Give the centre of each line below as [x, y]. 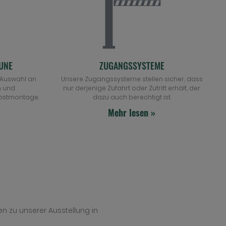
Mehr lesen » [132, 112]
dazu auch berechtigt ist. [132, 97]
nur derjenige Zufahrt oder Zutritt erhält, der [132, 88]
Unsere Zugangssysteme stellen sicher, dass [132, 79]
